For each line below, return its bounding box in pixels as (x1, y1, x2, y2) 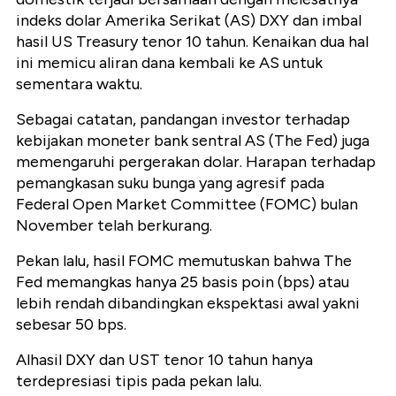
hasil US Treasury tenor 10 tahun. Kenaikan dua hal (16, 32, 369, 52)
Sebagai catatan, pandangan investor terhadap (16, 110, 350, 130)
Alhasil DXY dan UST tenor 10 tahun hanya (16, 350, 313, 370)
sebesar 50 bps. (16, 315, 126, 335)
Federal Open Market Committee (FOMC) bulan (16, 194, 358, 215)
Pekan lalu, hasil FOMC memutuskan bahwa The (16, 251, 352, 271)
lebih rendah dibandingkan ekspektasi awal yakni (16, 293, 360, 314)
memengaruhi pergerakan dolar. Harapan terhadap (16, 152, 376, 172)
